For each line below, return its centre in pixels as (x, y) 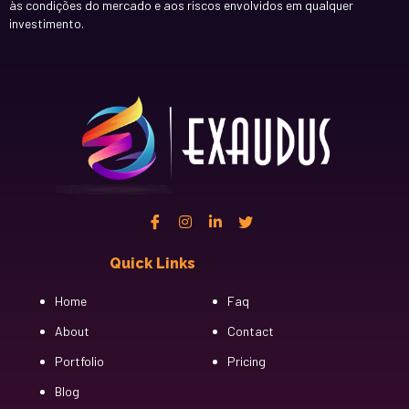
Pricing (246, 361)
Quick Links (152, 263)
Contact (251, 330)
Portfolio (79, 361)
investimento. (47, 23)
